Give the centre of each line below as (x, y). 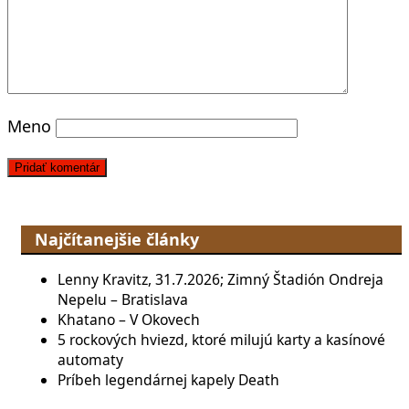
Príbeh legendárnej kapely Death (168, 379)
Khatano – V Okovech (129, 319)
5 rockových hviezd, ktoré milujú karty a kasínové (221, 339)
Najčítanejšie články (117, 239)
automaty (90, 359)
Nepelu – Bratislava (123, 299)
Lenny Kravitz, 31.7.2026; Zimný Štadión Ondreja (220, 279)
